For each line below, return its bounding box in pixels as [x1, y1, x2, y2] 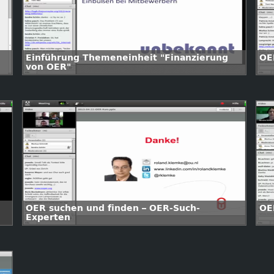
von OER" [26, 62, 71, 72]
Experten [26, 212, 70, 223]
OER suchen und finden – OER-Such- [26, 203, 200, 213]
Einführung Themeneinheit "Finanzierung [26, 53, 228, 63]
